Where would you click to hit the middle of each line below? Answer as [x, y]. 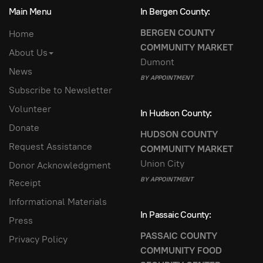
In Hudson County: [176, 113]
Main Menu [30, 11]
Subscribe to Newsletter [60, 90]
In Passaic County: [176, 214]
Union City [162, 164]
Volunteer [30, 109]
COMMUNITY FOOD [181, 251]
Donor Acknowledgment [60, 166]
